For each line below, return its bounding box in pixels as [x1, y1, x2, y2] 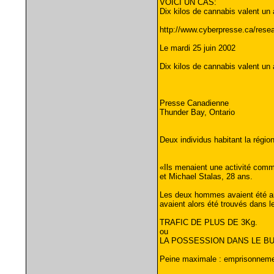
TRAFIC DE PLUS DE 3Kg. [159, 218, 257, 227]
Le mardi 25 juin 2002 [159, 43, 235, 53]
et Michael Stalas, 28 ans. [159, 172, 253, 181]
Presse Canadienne [159, 98, 229, 108]
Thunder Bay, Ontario [159, 108, 235, 117]
